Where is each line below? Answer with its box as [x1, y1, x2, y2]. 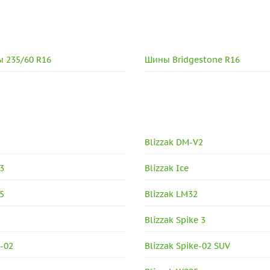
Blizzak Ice [145, 163, 189, 174]
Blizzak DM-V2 [145, 137, 204, 148]
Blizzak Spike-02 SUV [145, 240, 231, 252]
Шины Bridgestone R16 [145, 54, 240, 66]
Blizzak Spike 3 [145, 215, 206, 226]
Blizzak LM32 [145, 189, 198, 200]
